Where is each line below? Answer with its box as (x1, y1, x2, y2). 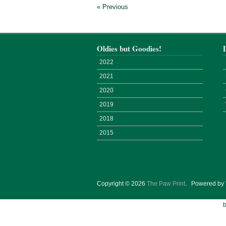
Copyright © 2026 (97, 180, 147, 187)
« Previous (97, 3, 128, 11)
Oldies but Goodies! (97, 43, 161, 54)
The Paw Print (147, 180, 185, 187)
